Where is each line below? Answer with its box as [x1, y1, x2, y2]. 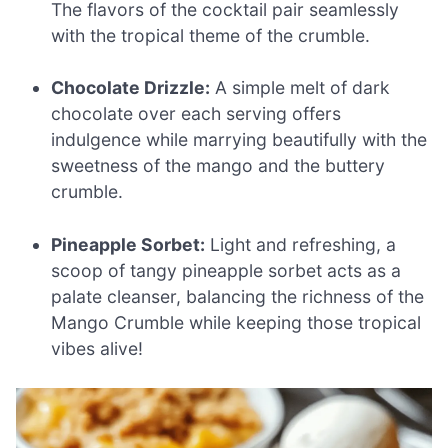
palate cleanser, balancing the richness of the [51, 285, 425, 307]
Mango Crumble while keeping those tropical [51, 311, 422, 333]
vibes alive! [51, 337, 144, 359]
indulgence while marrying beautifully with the [51, 129, 428, 151]
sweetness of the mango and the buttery [51, 155, 386, 177]
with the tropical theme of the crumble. [51, 24, 371, 46]
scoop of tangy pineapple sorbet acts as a [51, 259, 402, 281]
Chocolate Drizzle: [51, 77, 211, 99]
